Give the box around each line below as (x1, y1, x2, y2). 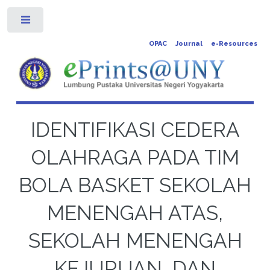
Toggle (52, 18, 74, 27)
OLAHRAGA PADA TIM (31, 145, 239, 169)
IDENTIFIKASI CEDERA (30, 118, 240, 142)
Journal (175, 40, 202, 48)
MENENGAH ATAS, (47, 201, 223, 225)
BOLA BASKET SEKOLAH (19, 173, 251, 197)
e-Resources (210, 40, 257, 48)
